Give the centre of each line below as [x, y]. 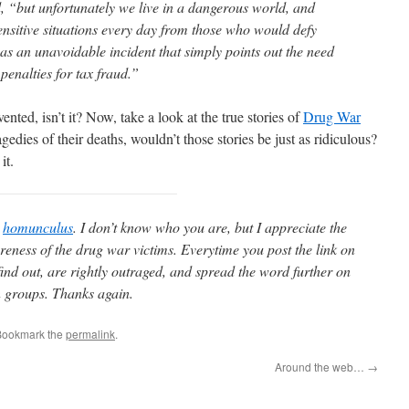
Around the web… [321, 367]
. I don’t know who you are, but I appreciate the [210, 227]
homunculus [38, 227]
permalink [90, 334]
